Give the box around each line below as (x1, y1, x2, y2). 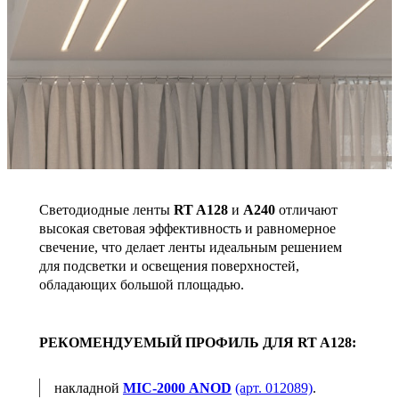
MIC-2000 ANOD (123, 379, 232, 395)
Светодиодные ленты (39, 201, 174, 217)
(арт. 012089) (235, 379, 313, 395)
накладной (54, 379, 123, 395)
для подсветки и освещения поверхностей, (39, 257, 299, 273)
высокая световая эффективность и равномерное (39, 220, 336, 236)
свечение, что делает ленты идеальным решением (39, 239, 342, 255)
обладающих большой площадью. (39, 276, 244, 292)
